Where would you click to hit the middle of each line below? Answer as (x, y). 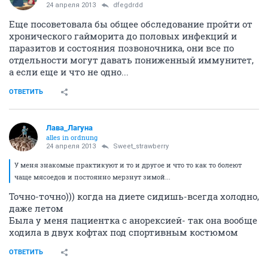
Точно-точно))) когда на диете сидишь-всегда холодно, (134, 196)
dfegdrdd (128, 5)
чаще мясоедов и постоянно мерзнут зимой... (92, 177)
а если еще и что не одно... (69, 72)
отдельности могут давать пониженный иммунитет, (131, 60)
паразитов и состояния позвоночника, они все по (121, 48)
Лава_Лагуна (69, 128)
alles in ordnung (72, 137)
